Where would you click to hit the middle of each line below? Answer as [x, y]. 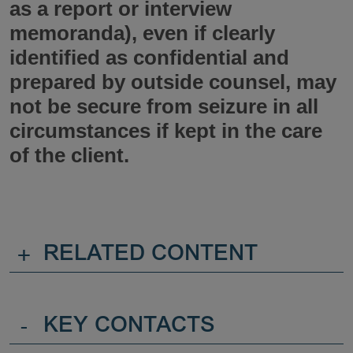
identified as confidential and [149, 57]
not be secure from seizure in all [164, 106]
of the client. [69, 155]
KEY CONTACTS [129, 327]
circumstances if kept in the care [166, 130]
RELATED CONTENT [150, 255]
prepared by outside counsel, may [173, 82]
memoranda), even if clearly [142, 33]
